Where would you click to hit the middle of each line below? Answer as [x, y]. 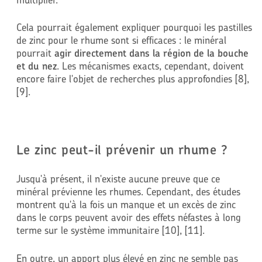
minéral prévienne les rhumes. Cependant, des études [128, 192]
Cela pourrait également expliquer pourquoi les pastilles [134, 27]
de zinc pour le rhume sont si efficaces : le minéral [121, 40]
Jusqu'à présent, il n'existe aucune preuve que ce [118, 179]
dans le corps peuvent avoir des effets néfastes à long [128, 218]
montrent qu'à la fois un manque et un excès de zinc [126, 205]
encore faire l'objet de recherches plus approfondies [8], [132, 79]
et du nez [36, 66]
